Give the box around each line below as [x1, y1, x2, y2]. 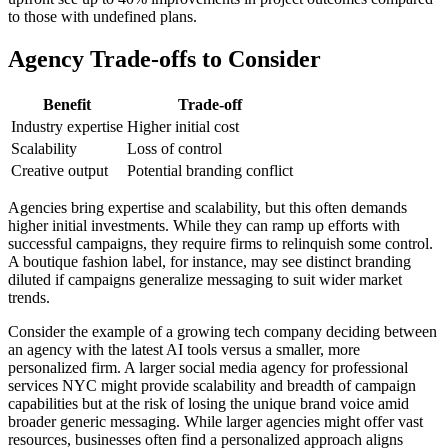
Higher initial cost [127, 118, 239, 136]
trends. [8, 289, 50, 307]
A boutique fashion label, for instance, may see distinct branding [8, 253, 411, 271]
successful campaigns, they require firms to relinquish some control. [8, 235, 433, 253]
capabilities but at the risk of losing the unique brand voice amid [8, 395, 409, 413]
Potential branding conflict [127, 162, 293, 180]
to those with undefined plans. [8, 8, 197, 26]
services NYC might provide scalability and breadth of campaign [8, 377, 416, 395]
